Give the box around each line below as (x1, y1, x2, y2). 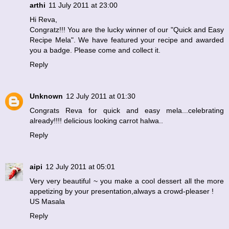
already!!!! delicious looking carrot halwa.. (30, 117, 163, 125)
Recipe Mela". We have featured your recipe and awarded (30, 36, 224, 44)
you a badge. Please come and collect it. (30, 46, 161, 55)
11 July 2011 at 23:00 (49, 1, 118, 10)
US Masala (30, 197, 65, 206)
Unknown (30, 92, 63, 101)
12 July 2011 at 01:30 (66, 92, 135, 101)
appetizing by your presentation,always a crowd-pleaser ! (30, 187, 214, 196)
